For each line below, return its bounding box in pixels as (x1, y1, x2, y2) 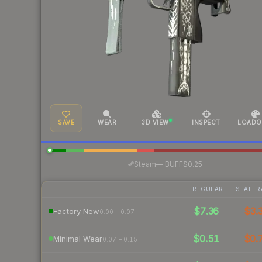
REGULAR (192, 185, 223, 193)
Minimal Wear (53, 233, 102, 243)
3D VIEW (142, 119, 169, 126)
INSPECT (192, 119, 220, 126)
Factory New (53, 206, 99, 216)
